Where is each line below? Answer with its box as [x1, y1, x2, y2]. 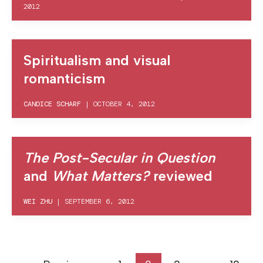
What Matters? [52, 167, 149, 185]
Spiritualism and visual [23, 52, 170, 69]
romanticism [23, 70, 105, 87]
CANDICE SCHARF [23, 99, 81, 109]
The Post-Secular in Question [23, 149, 215, 167]
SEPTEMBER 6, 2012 [65, 197, 134, 207]
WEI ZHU [23, 197, 52, 207]
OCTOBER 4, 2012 [93, 99, 155, 109]
